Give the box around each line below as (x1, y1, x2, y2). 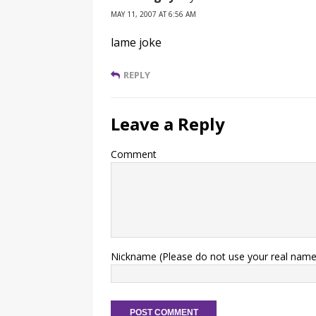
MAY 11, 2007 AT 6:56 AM (111, 9, 196, 19)
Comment (111, 147, 157, 161)
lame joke (111, 35, 162, 50)
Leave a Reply (111, 112, 225, 135)
